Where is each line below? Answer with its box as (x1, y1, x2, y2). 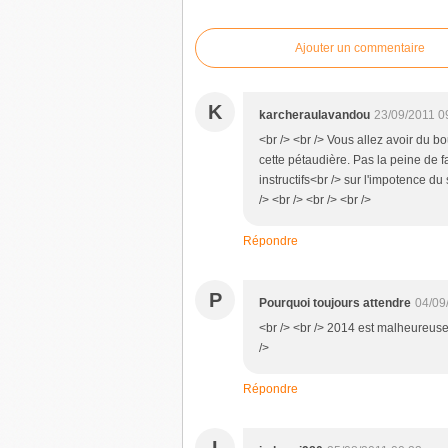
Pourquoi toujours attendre (259, 296, 411, 310)
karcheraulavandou (259, 108, 370, 122)
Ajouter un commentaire (295, 41, 425, 55)
